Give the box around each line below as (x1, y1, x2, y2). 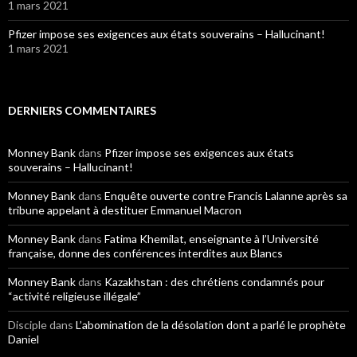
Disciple (8, 318, 47, 331)
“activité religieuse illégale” (8, 289, 141, 303)
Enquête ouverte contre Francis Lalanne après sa (104, 189, 347, 202)
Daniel (8, 332, 39, 346)
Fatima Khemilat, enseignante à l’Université (104, 232, 319, 245)
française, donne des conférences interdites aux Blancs (8, 246, 283, 260)
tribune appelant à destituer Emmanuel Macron (8, 203, 241, 217)
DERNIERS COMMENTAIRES (8, 104, 156, 117)
